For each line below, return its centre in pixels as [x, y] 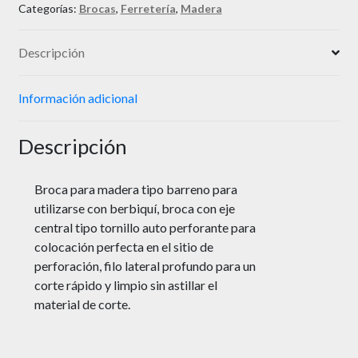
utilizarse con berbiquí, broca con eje [134, 209]
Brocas [97, 9]
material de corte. [82, 304]
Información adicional [78, 98]
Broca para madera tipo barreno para [135, 189]
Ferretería [148, 9]
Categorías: [48, 9]
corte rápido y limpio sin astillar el [125, 285]
